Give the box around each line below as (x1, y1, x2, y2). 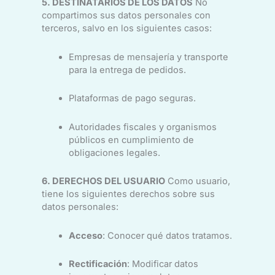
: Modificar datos (126, 258, 198, 270)
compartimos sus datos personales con (41, 9, 211, 21)
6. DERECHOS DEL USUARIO (41, 176, 165, 187)
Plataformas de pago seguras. (68, 93, 196, 104)
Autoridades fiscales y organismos (68, 121, 217, 133)
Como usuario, (165, 176, 230, 187)
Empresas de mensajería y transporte (68, 51, 228, 63)
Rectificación (68, 258, 127, 270)
